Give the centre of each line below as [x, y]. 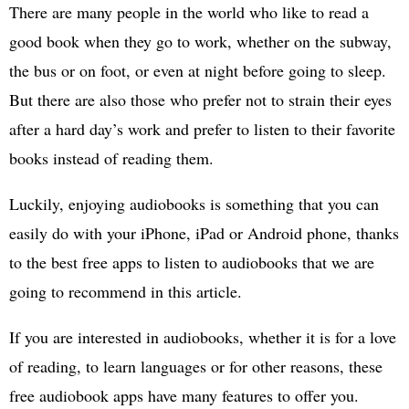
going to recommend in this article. [126, 291]
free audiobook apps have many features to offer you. [184, 395]
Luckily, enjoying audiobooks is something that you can [194, 203]
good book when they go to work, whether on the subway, [200, 41]
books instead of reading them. [111, 157]
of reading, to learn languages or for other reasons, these [196, 366]
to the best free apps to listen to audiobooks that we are [192, 262]
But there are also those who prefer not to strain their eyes [200, 99]
